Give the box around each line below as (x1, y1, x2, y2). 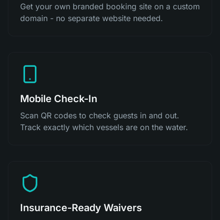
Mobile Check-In (20, 93, 97, 105)
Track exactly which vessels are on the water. (20, 122, 188, 132)
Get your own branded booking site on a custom (20, 1, 200, 11)
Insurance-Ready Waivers (20, 202, 142, 214)
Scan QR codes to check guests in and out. (20, 110, 179, 120)
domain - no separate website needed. (20, 13, 163, 23)
